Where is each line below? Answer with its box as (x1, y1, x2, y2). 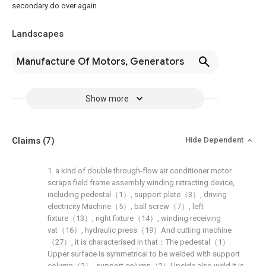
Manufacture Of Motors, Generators (17, 56, 184, 68)
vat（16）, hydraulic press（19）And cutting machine (47, 226, 232, 235)
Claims (12, 135, 43, 146)
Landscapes (12, 28, 64, 39)
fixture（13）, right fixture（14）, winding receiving (47, 214, 221, 223)
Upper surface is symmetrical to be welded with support (47, 249, 240, 258)
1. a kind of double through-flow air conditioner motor (47, 166, 232, 175)
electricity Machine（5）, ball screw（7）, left (47, 202, 204, 211)
